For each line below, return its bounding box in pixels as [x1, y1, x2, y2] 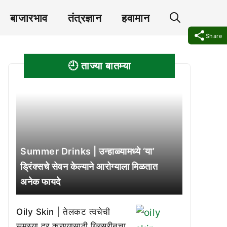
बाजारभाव [10, 11, 48, 24]
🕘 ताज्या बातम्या [68, 60, 131, 72]
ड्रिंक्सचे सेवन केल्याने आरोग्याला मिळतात [20, 161, 158, 172]
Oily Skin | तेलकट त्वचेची [16, 207, 110, 217]
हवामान [122, 11, 149, 24]
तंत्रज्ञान [67, 11, 101, 24]
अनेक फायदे [20, 176, 61, 187]
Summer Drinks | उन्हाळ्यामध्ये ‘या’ [20, 146, 155, 157]
